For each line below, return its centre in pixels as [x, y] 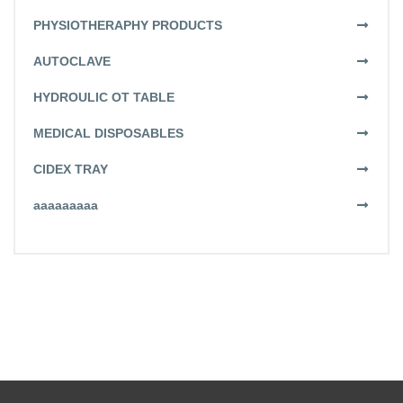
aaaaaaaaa [66, 206]
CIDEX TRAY [71, 170]
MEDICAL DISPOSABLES [108, 134]
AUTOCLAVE [72, 62]
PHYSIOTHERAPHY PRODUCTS [128, 26]
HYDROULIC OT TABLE [104, 98]
